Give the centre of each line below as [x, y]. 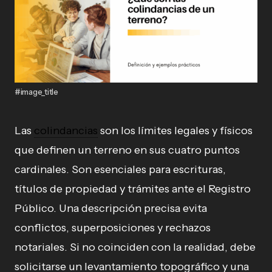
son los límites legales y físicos [175, 130]
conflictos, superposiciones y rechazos [113, 227]
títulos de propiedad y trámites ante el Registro [133, 189]
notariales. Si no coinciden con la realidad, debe [135, 247]
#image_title [36, 91]
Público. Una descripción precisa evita [111, 208]
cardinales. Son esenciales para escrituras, [120, 169]
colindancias [66, 130]
